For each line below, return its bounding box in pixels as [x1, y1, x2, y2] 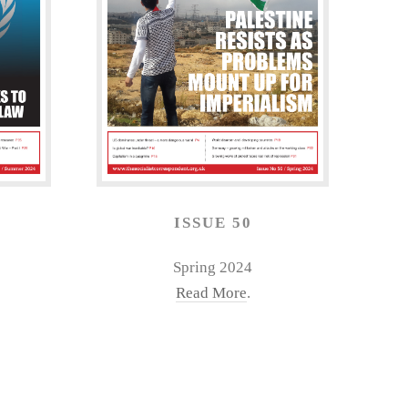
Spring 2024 [173, 259, 252, 277]
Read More [175, 284, 247, 302]
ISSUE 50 [173, 213, 252, 231]
